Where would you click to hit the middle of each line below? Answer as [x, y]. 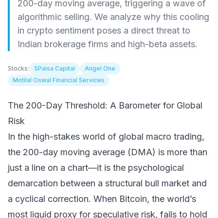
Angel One [100, 68]
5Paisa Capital [54, 68]
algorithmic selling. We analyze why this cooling [113, 17]
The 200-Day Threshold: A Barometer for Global [105, 105]
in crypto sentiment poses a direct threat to [104, 30]
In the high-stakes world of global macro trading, [106, 136]
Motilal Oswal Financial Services [59, 80]
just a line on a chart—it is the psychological [96, 168]
